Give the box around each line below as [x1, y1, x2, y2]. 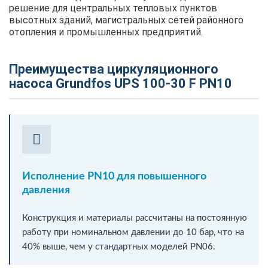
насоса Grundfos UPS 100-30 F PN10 [9, 75, 232, 91]
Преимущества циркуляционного [9, 61, 218, 77]
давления [22, 184, 70, 196]
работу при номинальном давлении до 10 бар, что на [22, 227, 244, 237]
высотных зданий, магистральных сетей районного [9, 14, 243, 26]
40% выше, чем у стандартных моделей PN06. [22, 242, 215, 251]
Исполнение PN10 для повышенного [22, 170, 206, 182]
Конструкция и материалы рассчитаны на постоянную [22, 213, 247, 223]
